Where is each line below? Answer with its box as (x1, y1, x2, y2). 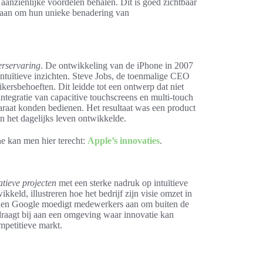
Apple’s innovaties (87, 135, 160, 146)
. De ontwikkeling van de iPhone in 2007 (41, 60, 193, 70)
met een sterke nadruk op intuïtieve (56, 177, 188, 188)
